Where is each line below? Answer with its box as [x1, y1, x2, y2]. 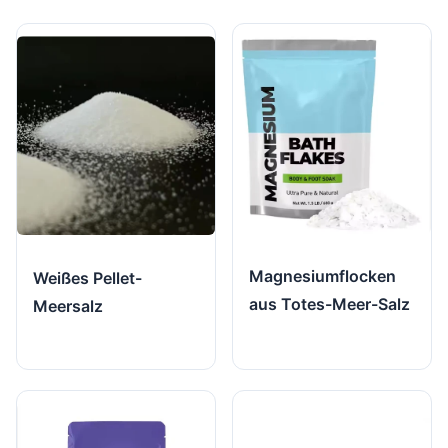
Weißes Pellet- [33, 267, 142, 288]
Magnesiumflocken [249, 266, 397, 287]
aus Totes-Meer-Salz [249, 294, 411, 315]
